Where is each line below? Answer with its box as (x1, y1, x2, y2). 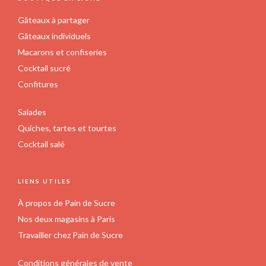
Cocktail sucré (18, 62, 71, 73)
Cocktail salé (18, 138, 65, 149)
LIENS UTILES (18, 177, 71, 185)
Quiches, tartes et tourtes (18, 122, 116, 133)
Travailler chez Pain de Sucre (18, 229, 123, 240)
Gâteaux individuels (18, 30, 91, 41)
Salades (18, 106, 46, 117)
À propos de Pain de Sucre (18, 197, 115, 208)
